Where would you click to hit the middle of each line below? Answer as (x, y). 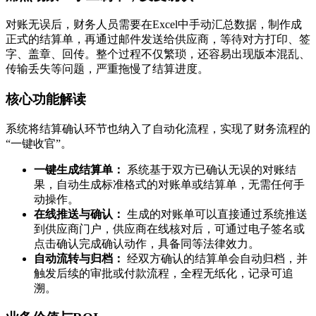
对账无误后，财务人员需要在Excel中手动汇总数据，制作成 (154, 25)
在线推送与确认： (79, 214)
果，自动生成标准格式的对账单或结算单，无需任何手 (169, 184)
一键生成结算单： (79, 169)
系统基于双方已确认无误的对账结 (210, 169)
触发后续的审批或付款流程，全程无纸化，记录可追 (164, 273)
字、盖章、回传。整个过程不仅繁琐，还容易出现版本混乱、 (158, 54)
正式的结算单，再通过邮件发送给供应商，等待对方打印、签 (158, 39)
